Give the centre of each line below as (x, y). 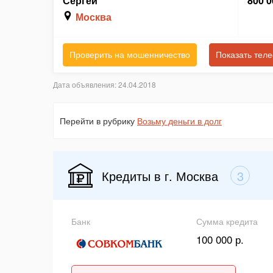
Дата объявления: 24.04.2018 (105, 84)
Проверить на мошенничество (130, 55)
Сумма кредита (227, 221)
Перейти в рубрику (98, 121)
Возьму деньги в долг (179, 121)
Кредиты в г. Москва (160, 176)
